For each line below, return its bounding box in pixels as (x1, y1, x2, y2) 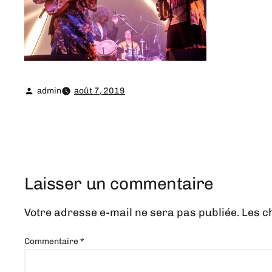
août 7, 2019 (74, 86, 125, 96)
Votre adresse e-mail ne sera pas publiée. (24, 206, 239, 219)
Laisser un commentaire (24, 174, 214, 194)
